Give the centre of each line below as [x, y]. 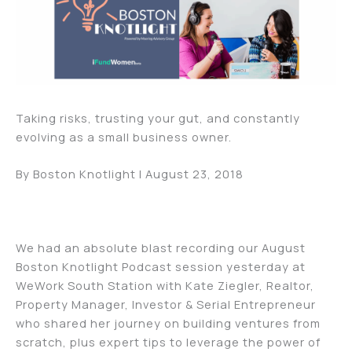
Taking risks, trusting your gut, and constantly [158, 117]
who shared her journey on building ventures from [168, 323]
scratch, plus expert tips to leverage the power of [168, 341]
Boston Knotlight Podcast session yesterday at [161, 266]
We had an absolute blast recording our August [161, 247]
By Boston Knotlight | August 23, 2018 [130, 174]
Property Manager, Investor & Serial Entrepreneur [166, 304]
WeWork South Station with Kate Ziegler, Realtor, [165, 285]
